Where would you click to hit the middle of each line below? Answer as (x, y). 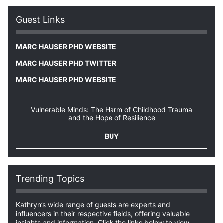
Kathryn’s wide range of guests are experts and (93, 204)
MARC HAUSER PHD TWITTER (66, 63)
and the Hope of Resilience (111, 118)
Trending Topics (50, 178)
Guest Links (40, 20)
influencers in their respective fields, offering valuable (103, 213)
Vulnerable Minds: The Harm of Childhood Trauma (111, 109)
